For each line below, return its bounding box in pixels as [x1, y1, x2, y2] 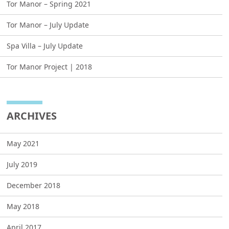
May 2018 [7, 201, 40, 212]
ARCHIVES [7, 109, 57, 123]
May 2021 [7, 139, 40, 149]
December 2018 [7, 180, 61, 191]
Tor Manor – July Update [7, 20, 89, 30]
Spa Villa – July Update [7, 41, 83, 51]
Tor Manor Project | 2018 [7, 62, 93, 72]
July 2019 [7, 159, 38, 170]
